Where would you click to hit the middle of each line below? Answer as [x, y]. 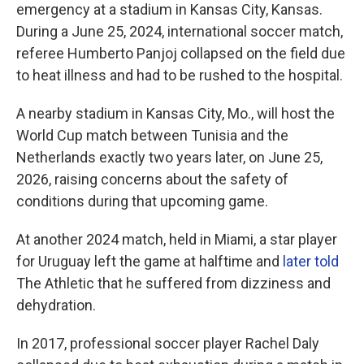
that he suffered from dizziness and [214, 283]
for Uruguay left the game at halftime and [149, 261]
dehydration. [56, 305]
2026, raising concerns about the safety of [152, 179]
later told [311, 261]
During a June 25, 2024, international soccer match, [180, 31]
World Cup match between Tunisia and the [152, 135]
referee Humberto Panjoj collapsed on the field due [181, 53]
